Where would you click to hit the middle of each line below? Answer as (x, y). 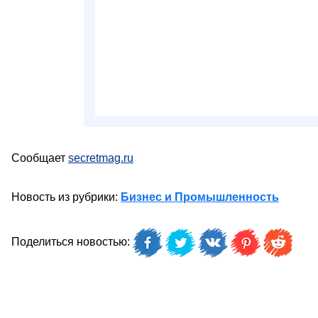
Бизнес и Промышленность (200, 197)
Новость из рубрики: (66, 197)
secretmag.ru (101, 158)
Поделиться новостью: (72, 242)
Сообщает (40, 158)
